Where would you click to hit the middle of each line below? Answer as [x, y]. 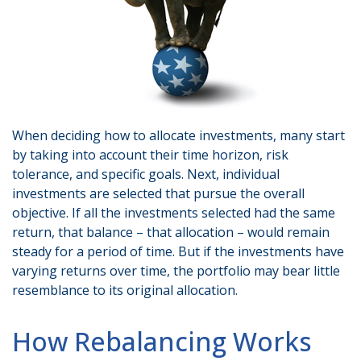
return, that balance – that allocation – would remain [171, 232]
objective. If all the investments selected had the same [174, 213]
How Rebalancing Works [162, 341]
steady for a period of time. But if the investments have [178, 251]
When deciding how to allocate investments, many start [178, 135]
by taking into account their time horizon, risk [150, 155]
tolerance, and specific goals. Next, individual [146, 174]
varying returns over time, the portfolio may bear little [176, 271]
